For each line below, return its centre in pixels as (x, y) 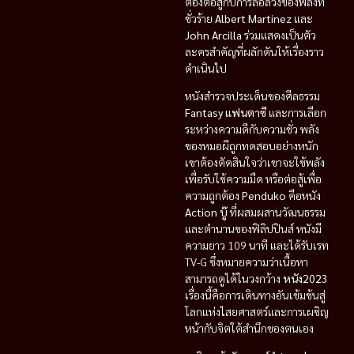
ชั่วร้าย (200, 18)
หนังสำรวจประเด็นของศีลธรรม (252, 96)
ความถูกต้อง (213, 196)
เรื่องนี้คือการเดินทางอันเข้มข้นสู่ (255, 295)
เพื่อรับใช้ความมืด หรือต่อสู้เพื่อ (253, 179)
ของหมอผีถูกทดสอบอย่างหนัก (252, 146)
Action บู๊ (206, 212)
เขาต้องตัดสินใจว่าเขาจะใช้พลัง (255, 162)
